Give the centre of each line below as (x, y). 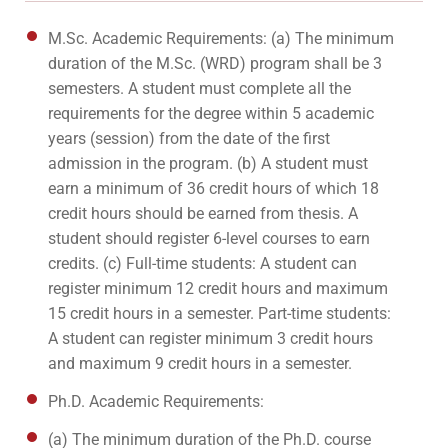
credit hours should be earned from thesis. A (203, 214)
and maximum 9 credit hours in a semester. (200, 364)
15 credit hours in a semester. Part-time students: (219, 314)
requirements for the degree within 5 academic (211, 114)
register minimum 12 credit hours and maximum (218, 289)
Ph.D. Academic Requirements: (156, 402)
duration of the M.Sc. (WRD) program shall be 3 (215, 64)
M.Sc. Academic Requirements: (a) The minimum (221, 39)
